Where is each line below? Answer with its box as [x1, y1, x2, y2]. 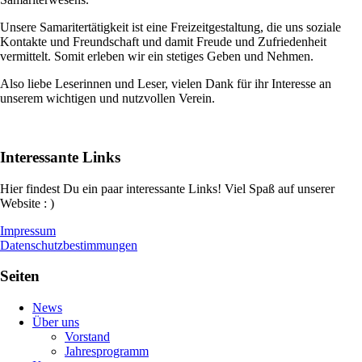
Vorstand [65, 330, 110, 344]
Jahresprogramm [65, 344, 149, 359]
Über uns [32, 315, 79, 330]
